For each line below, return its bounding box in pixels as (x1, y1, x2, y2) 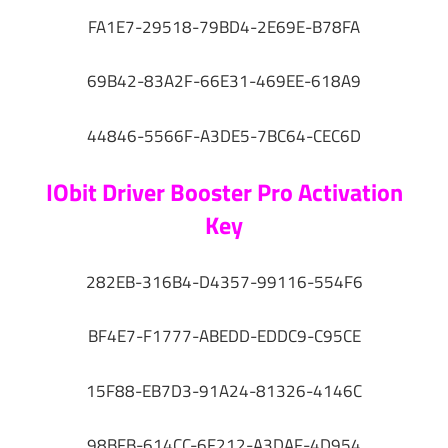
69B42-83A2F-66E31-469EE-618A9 (87, 68, 361, 95)
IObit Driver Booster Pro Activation (45, 174, 403, 211)
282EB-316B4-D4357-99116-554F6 (85, 268, 363, 295)
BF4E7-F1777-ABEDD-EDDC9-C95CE (87, 323, 361, 350)
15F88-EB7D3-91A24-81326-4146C (86, 377, 362, 404)
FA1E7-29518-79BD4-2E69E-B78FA (88, 13, 360, 40)
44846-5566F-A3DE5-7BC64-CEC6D (87, 122, 361, 149)
